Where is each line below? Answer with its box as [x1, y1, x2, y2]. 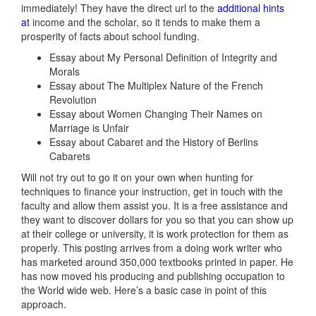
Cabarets [49, 149, 90, 164]
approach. [21, 297, 66, 312]
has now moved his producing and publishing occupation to [21, 269, 285, 284]
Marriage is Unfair [49, 121, 129, 135]
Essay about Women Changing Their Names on [49, 107, 262, 121]
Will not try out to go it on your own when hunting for [21, 170, 253, 185]
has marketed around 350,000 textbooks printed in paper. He [21, 255, 293, 269]
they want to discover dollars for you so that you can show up [21, 212, 293, 227]
